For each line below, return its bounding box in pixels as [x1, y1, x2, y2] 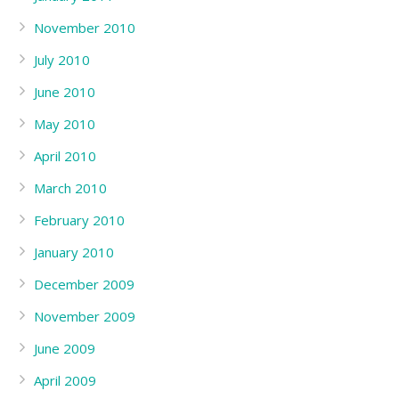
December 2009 [34, 275, 134, 293]
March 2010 [34, 179, 107, 197]
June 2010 [34, 83, 95, 101]
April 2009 [34, 371, 96, 389]
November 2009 [34, 307, 135, 325]
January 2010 [34, 243, 114, 261]
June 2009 [34, 339, 95, 357]
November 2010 [34, 19, 135, 37]
